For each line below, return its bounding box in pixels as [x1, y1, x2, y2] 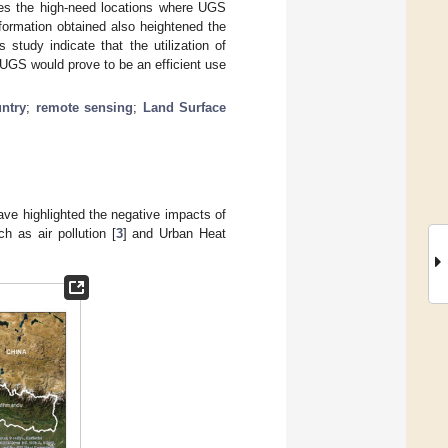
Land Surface [142, 99, 227, 115]
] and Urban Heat [122, 225, 226, 241]
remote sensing [35, 99, 134, 115]
